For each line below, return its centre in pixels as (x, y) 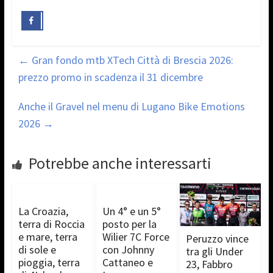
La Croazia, (43, 211)
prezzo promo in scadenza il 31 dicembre (110, 77)
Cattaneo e (127, 262)
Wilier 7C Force (136, 236)
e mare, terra (48, 236)
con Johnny (128, 249)
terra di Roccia (51, 224)
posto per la (129, 224)
